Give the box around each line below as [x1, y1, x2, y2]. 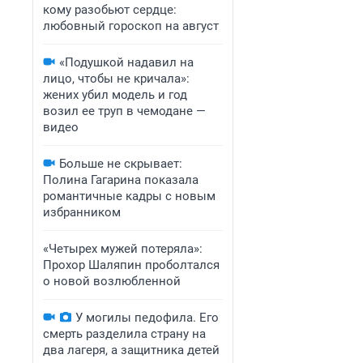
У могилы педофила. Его [75, 310, 219, 325]
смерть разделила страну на [43, 327, 206, 341]
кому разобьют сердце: [43, 2, 177, 17]
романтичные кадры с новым [43, 189, 216, 203]
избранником [43, 205, 121, 220]
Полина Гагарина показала [43, 173, 199, 187]
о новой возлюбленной [43, 274, 181, 288]
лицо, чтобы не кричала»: [43, 71, 190, 86]
